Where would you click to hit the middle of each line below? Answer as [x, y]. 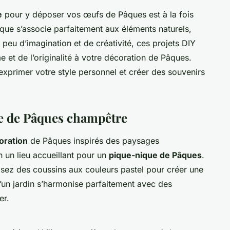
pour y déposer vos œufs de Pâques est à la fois [98, 14]
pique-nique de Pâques [155, 155]
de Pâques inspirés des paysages [93, 140]
